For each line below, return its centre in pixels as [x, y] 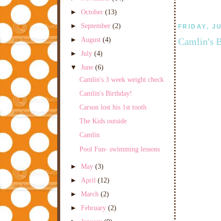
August [92, 40]
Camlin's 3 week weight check [121, 79]
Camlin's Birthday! [106, 93]
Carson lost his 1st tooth [113, 107]
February [95, 208]
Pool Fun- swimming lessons [119, 149]
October [93, 12]
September [97, 25]
